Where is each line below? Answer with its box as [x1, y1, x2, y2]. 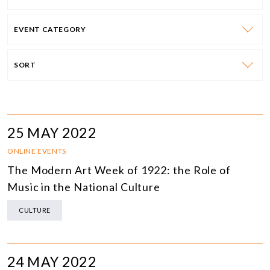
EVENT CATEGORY [14, 25, 86, 34]
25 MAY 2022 [7, 124, 96, 142]
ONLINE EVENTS [7, 146, 66, 156]
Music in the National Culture [7, 180, 161, 194]
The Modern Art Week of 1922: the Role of [7, 163, 231, 177]
